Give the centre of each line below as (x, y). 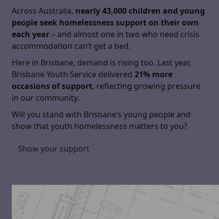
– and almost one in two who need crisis (125, 34)
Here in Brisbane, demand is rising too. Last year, (101, 63)
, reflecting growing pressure (146, 86)
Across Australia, (44, 11)
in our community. (45, 98)
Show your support (54, 149)
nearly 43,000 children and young (140, 11)
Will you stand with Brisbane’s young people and (101, 114)
